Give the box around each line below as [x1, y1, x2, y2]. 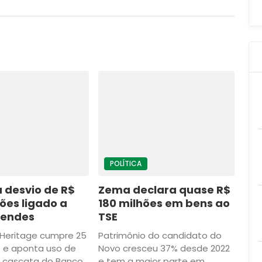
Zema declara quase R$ [98, 182, 230, 197]
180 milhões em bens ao [98, 195, 230, 211]
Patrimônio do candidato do [98, 229, 222, 242]
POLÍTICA [109, 158, 142, 168]
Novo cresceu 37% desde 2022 [98, 242, 230, 254]
